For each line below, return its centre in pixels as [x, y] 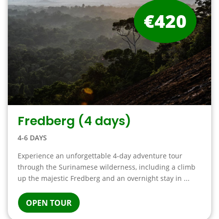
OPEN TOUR [49, 203]
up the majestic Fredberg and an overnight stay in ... [103, 178]
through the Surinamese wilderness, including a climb [106, 167]
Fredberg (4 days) [74, 121]
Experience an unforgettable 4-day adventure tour [100, 156]
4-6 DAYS [32, 138]
